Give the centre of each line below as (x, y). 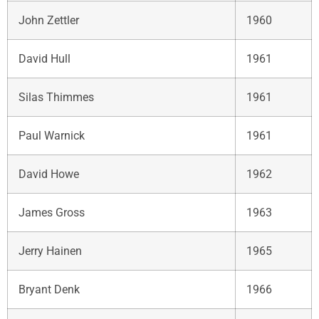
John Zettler (49, 20)
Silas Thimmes (56, 97)
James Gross (52, 212)
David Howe (49, 174)
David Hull (45, 58)
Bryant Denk (49, 289)
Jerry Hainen (50, 251)
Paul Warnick (52, 135)
